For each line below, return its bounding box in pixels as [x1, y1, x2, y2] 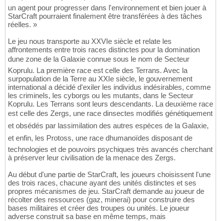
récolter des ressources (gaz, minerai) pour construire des [8, 195, 195, 204]
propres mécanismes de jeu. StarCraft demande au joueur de [8, 187, 204, 196]
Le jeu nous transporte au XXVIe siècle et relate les [8, 37, 172, 46]
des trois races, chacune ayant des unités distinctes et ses [8, 179, 196, 187]
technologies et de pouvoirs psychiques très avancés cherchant [8, 145, 213, 154]
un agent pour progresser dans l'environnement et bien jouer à [8, 3, 206, 12]
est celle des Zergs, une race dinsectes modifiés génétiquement [8, 109, 213, 118]
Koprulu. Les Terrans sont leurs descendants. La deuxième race [8, 100, 213, 109]
